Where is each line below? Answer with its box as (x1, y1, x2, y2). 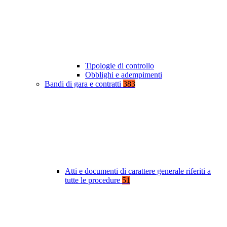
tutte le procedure (65, 176, 122, 185)
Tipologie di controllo (85, 61, 154, 70)
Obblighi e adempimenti (85, 70, 162, 80)
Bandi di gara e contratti (45, 80, 123, 89)
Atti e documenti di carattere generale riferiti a (65, 167, 211, 176)
